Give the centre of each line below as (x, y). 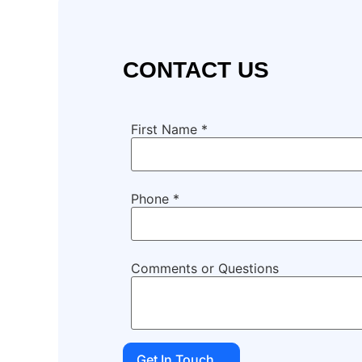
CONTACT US (196, 70)
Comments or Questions (205, 268)
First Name (166, 129)
